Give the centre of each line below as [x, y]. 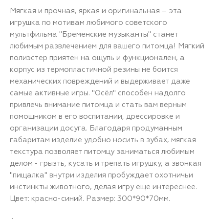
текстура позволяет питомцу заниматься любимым [102, 152]
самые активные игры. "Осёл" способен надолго [98, 93]
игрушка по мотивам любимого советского [88, 22]
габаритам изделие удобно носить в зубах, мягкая [103, 140]
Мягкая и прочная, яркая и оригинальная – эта [96, 11]
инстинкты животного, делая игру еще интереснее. [103, 187]
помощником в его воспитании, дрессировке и [95, 116]
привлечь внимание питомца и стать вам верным [98, 105]
